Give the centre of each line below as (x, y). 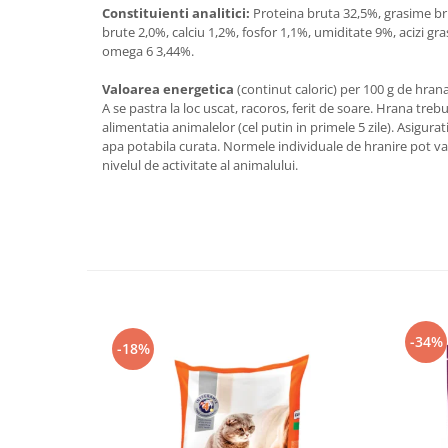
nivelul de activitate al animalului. (200, 165)
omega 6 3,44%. (148, 51)
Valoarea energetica (169, 89)
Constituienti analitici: (176, 13)
